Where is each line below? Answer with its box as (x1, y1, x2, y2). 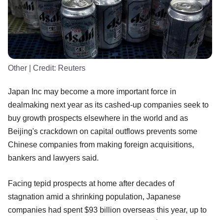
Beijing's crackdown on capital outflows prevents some (8, 127, 197, 136)
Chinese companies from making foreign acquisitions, (8, 140, 194, 149)
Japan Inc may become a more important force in (8, 87, 176, 96)
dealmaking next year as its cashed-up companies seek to (8, 100, 209, 109)
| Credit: (27, 63, 58, 72)
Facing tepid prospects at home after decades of (8, 179, 174, 188)
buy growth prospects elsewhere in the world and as (8, 113, 188, 122)
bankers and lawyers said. (8, 153, 99, 162)
